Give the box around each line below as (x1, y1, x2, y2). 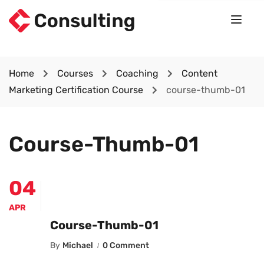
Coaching (116, 68, 159, 79)
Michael (62, 240, 93, 250)
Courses (57, 68, 93, 79)
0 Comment (103, 240, 149, 250)
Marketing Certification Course (9, 84, 143, 95)
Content (181, 68, 217, 79)
